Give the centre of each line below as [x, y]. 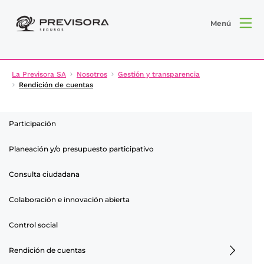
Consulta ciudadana [44, 174]
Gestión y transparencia [159, 74]
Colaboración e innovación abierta [69, 199]
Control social [33, 225]
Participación [32, 123]
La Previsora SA [39, 74]
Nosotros [92, 74]
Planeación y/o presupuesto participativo [81, 148]
